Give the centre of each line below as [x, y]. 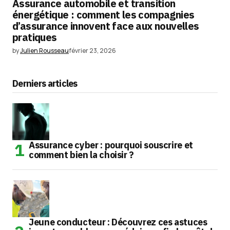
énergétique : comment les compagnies [103, 15]
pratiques [35, 37]
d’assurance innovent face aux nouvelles [106, 26]
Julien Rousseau [44, 51]
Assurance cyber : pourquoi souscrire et [111, 145]
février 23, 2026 [92, 51]
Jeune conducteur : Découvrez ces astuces [118, 222]
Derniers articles [45, 84]
